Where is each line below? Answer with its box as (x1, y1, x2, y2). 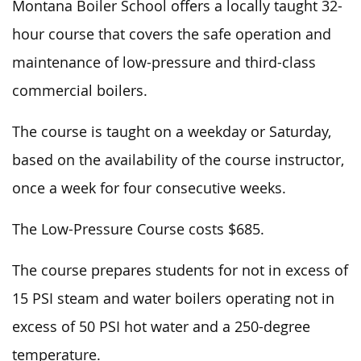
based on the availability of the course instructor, (12, 150, 344, 169)
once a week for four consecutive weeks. (12, 178, 286, 197)
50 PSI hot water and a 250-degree (75, 317, 310, 336)
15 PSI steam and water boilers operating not (12, 288, 322, 308)
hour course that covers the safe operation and (12, 24, 331, 44)
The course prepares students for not (12, 260, 268, 280)
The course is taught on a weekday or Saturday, (12, 122, 331, 141)
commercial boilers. (12, 81, 147, 100)
